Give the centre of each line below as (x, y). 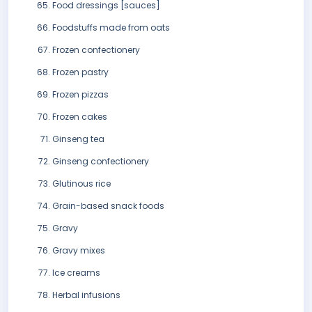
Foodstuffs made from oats (111, 28)
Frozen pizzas (80, 95)
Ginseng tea (78, 139)
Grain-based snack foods (108, 206)
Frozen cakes (80, 117)
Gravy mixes (79, 251)
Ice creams (76, 273)
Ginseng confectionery (101, 162)
